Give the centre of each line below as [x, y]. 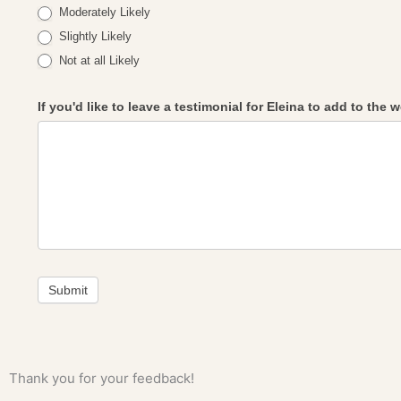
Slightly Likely [94, 36]
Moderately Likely [103, 13]
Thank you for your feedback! [102, 378]
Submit [68, 290]
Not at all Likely [98, 60]
